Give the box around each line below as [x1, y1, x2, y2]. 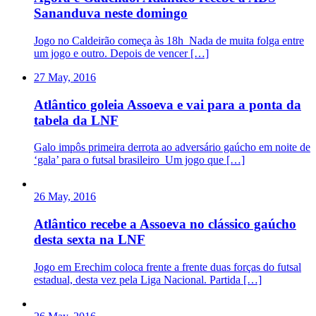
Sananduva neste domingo [34, 6, 188, 21]
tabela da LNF [34, 112, 119, 128]
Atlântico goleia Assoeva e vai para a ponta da [34, 97, 301, 112]
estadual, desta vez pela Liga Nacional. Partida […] [34, 273, 262, 286]
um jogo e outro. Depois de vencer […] [34, 47, 209, 59]
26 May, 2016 [34, 190, 96, 203]
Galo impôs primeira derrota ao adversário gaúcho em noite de [34, 141, 310, 154]
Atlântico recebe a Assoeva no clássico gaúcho [34, 217, 296, 232]
